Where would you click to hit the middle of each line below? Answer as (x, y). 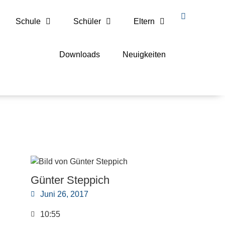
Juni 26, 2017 (64, 194)
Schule (28, 22)
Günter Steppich (70, 180)
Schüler (87, 22)
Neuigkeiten (144, 55)
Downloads (80, 55)
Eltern (144, 22)
